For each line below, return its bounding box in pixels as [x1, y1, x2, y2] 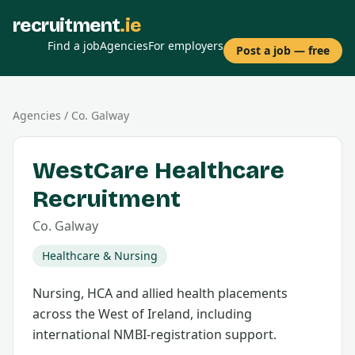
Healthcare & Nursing [42, 248, 158, 263]
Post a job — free [236, 43, 330, 58]
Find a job [48, 38, 100, 53]
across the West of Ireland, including [32, 305, 252, 323]
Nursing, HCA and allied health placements [32, 284, 288, 302]
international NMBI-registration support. [32, 326, 277, 343]
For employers [148, 38, 223, 53]
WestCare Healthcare [32, 156, 284, 185]
